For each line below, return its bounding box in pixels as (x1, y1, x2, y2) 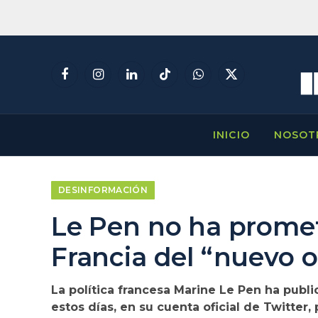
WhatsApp (197, 74, 255, 87)
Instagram (97, 74, 151, 87)
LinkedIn (130, 74, 177, 87)
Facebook (63, 74, 118, 87)
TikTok (163, 74, 202, 87)
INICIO (213, 128, 250, 141)
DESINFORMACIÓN (58, 185, 148, 195)
